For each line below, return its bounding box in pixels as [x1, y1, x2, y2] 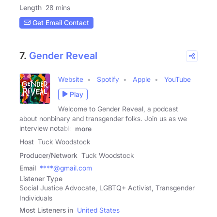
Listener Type [19, 174, 62, 183]
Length [19, 3, 42, 12]
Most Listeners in [19, 206, 73, 215]
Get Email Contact [31, 18, 89, 27]
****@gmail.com [40, 164, 92, 172]
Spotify [97, 75, 119, 83]
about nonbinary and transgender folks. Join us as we [19, 114, 187, 123]
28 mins [46, 3, 70, 12]
